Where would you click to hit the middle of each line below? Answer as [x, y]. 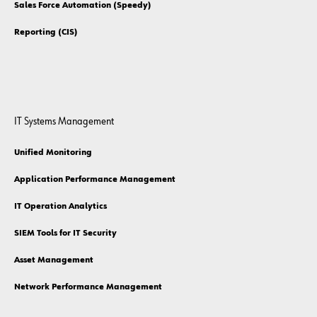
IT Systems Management [64, 122]
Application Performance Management [95, 180]
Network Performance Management [88, 288]
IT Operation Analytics [60, 207]
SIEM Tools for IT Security [65, 234]
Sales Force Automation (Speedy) [83, 6]
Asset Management [54, 261]
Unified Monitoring [53, 153]
